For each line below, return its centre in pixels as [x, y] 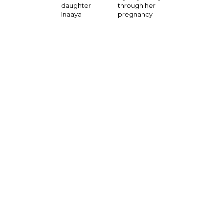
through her [136, 6]
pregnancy [135, 14]
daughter [76, 6]
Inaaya [72, 14]
